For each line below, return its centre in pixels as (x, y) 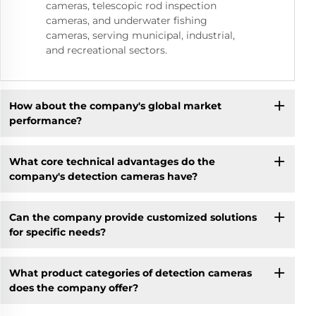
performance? (45, 120)
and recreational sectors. (107, 50)
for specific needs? (57, 232)
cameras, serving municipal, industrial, (140, 35)
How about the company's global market (115, 105)
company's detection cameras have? (103, 176)
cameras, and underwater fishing (127, 20)
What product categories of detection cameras (130, 273)
